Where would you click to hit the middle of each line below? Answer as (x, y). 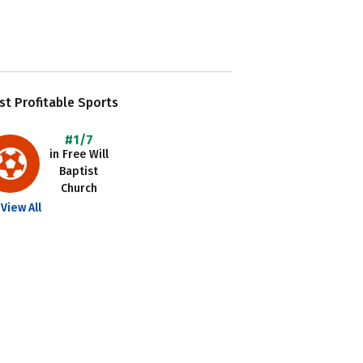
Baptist (79, 171)
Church (79, 188)
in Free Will (79, 154)
